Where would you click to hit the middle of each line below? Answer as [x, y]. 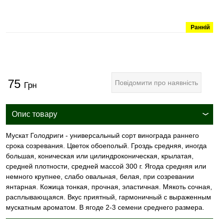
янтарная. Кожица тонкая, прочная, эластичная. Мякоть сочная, [109, 186]
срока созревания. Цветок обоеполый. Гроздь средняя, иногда [106, 145]
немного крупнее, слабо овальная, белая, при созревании [100, 176]
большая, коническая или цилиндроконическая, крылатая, [100, 156]
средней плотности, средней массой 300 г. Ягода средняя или [106, 166]
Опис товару [34, 114]
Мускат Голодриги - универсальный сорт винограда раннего [102, 135]
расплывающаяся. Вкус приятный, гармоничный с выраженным [109, 197]
